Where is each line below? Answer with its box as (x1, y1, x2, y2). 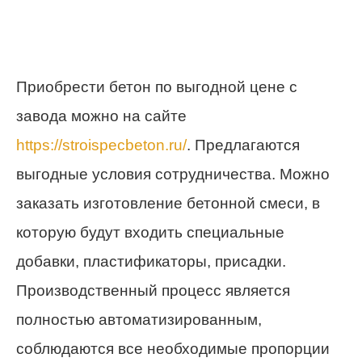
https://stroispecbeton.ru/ (16, 137, 187, 154)
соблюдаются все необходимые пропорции (16, 340, 330, 358)
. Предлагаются (187, 137, 300, 154)
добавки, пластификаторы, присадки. (16, 253, 286, 271)
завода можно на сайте (16, 107, 187, 125)
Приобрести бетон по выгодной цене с (16, 78, 297, 96)
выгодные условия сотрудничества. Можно (16, 166, 330, 183)
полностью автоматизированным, (16, 311, 262, 329)
